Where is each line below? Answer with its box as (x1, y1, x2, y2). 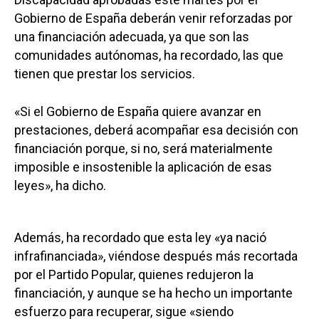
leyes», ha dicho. (14, 177, 106, 193)
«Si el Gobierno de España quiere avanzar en (14, 103, 261, 119)
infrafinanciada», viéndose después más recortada (14, 248, 298, 263)
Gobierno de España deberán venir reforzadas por (14, 10, 293, 26)
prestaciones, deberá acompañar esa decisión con (14, 122, 298, 137)
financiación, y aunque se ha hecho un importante (14, 285, 293, 300)
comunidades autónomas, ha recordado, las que (14, 47, 283, 63)
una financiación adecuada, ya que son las (14, 28, 249, 44)
